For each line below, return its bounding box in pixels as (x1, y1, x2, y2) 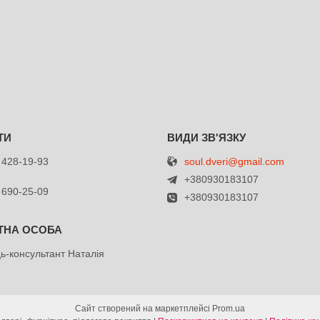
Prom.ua (212, 303, 245, 314)
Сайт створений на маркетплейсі (75, 303, 212, 314)
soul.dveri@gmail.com (184, 155, 284, 167)
